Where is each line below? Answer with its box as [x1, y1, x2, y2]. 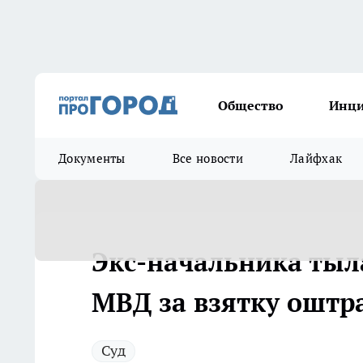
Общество [218, 97, 284, 113]
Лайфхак [290, 151, 343, 166]
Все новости [172, 151, 244, 166]
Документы [58, 151, 126, 166]
